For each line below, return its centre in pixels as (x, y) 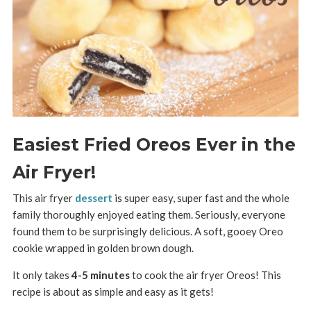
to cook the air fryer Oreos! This (205, 275)
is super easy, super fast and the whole (201, 197)
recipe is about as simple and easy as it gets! (113, 291)
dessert (93, 197)
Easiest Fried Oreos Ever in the (154, 144)
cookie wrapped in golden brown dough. (103, 247)
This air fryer (43, 197)
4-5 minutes (100, 275)
